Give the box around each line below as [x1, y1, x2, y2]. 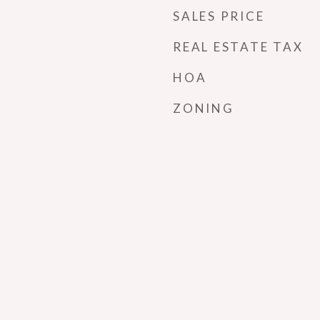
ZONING [173, 101, 234, 116]
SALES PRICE [173, 9, 265, 24]
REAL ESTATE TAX [173, 39, 304, 54]
